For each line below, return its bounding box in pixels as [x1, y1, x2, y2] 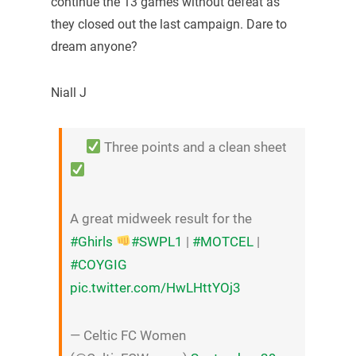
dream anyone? [50, 39, 137, 55]
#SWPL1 [131, 233, 184, 250]
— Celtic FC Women [69, 327, 186, 344]
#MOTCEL [192, 233, 254, 250]
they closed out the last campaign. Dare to [50, 17, 287, 33]
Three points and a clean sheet [101, 138, 288, 155]
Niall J [50, 85, 87, 101]
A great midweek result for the [69, 210, 252, 226]
